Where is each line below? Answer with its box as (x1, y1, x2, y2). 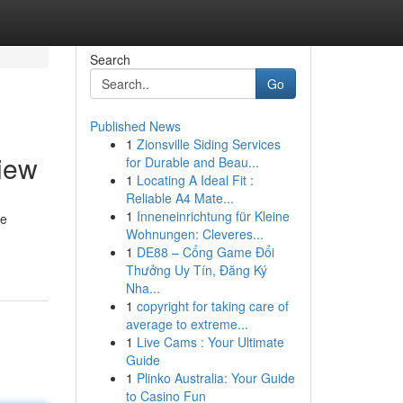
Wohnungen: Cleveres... (125, 225, 264, 243)
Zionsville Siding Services (136, 135, 281, 153)
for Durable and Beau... (125, 153, 259, 171)
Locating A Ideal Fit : (136, 171, 254, 189)
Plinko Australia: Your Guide (136, 369, 295, 387)
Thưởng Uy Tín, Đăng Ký (125, 261, 267, 279)
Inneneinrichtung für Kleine (136, 207, 290, 225)
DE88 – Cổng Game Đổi (136, 243, 274, 261)
